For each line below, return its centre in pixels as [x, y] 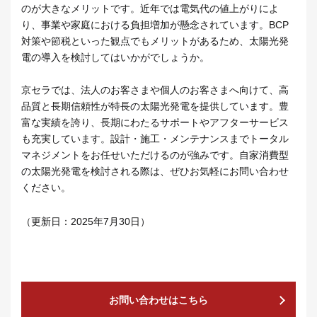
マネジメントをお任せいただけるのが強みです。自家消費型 [155, 155]
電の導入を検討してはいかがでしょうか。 [115, 58]
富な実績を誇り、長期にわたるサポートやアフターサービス [155, 123]
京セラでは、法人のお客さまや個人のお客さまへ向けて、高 [155, 90]
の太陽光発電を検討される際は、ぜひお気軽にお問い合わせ [155, 172]
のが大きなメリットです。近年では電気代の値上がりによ [150, 9]
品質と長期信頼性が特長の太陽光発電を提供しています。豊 [155, 106]
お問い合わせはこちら [158, 300]
